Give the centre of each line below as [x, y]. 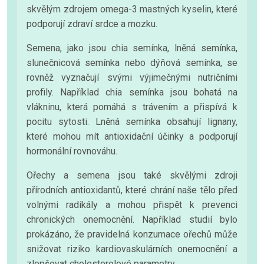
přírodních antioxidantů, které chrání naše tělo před [132, 190]
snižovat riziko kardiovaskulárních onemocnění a [132, 249]
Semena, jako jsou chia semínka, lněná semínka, [132, 48]
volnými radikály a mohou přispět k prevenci [132, 204]
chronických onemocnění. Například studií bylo [132, 219]
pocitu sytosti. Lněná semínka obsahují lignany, [132, 121]
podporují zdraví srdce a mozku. [92, 24]
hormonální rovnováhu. [72, 151]
